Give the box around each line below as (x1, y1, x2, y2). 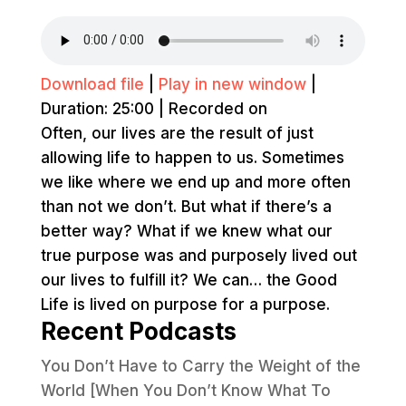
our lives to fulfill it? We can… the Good (40, 270, 337, 289)
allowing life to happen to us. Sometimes (40, 148, 344, 167)
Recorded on (168, 99, 267, 118)
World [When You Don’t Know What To (40, 381, 331, 400)
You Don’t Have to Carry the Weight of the (40, 356, 361, 375)
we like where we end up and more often (40, 172, 351, 191)
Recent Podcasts (40, 316, 237, 345)
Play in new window (158, 74, 306, 93)
